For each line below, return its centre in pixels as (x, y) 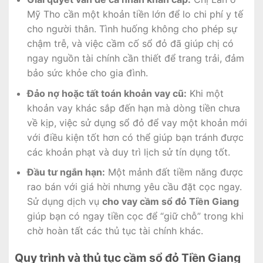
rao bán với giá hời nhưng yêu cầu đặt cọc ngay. (134, 187)
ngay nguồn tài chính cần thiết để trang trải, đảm (135, 58)
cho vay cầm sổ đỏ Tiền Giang (170, 202)
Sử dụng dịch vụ (64, 202)
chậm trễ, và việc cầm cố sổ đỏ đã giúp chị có (130, 44)
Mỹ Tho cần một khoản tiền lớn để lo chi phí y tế (135, 14)
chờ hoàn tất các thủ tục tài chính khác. (115, 231)
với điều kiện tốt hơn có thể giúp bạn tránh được (135, 137)
